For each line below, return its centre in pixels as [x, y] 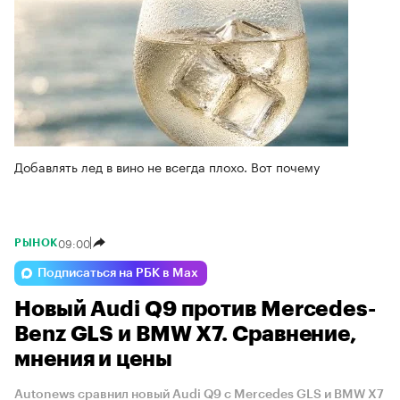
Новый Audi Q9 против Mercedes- [196, 308]
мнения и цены [93, 358]
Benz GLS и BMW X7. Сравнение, [186, 333]
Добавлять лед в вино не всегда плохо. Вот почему [167, 166]
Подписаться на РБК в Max [118, 273]
